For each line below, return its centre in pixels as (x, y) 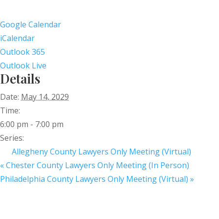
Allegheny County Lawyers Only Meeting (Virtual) (101, 152)
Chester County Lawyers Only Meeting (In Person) (97, 165)
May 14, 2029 (45, 97)
